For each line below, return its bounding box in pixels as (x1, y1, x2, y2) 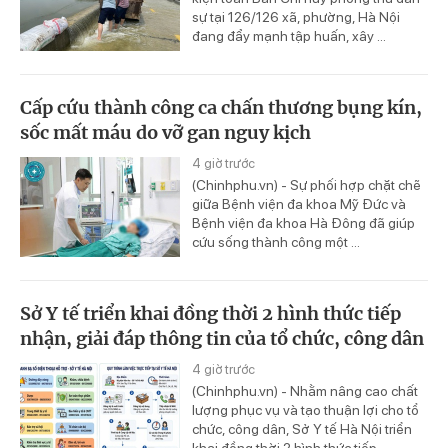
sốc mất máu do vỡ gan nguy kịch (20, 121, 311, 145)
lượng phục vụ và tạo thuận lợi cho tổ (192, 402, 419, 418)
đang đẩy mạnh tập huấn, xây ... (192, 28, 386, 45)
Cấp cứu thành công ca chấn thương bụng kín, (20, 96, 422, 120)
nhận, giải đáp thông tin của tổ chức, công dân (20, 327, 424, 350)
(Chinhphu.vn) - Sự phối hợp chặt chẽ (192, 177, 421, 194)
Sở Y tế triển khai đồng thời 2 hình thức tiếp (20, 302, 401, 325)
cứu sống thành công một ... (192, 234, 360, 251)
